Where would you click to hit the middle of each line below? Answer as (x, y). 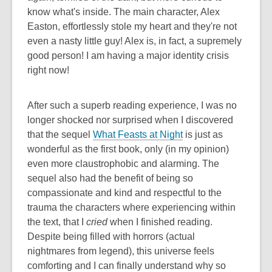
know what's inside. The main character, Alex (124, 12)
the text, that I (57, 222)
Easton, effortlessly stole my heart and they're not (132, 26)
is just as (203, 134)
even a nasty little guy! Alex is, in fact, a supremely (134, 41)
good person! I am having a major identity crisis (128, 56)
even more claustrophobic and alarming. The (123, 164)
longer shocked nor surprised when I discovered (130, 120)
